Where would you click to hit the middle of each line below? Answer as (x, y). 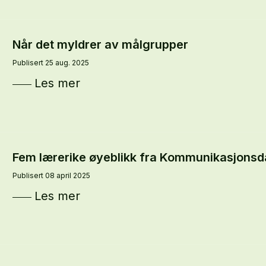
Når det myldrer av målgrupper (100, 45)
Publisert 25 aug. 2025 (50, 63)
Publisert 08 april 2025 (51, 175)
